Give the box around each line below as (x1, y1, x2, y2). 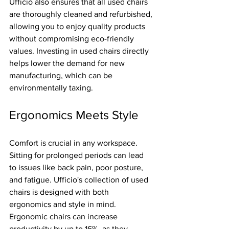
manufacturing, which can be (9, 71, 114, 80)
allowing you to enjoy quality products (9, 22, 147, 31)
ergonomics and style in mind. (9, 200, 118, 209)
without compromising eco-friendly (9, 34, 136, 43)
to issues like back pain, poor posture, (9, 163, 145, 172)
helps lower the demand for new (9, 59, 127, 67)
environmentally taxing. (9, 83, 93, 92)
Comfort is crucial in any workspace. (9, 139, 140, 147)
